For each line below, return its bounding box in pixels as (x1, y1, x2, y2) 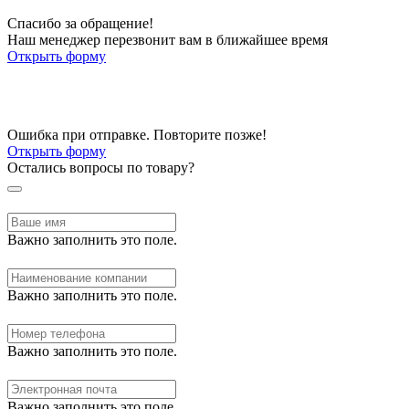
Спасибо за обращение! (7, 15, 153, 31)
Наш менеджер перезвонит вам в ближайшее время (7, 31, 328, 47)
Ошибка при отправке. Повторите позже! (7, 126, 267, 142)
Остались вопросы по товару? (7, 159, 194, 175)
